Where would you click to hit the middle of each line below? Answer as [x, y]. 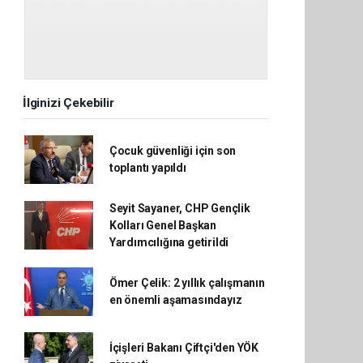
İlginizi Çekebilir [68, 102]
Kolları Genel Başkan [162, 225]
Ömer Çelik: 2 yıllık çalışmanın [187, 282]
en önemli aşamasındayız [175, 299]
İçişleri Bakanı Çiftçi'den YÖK [184, 347]
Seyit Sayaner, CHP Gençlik [179, 208]
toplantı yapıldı [147, 167]
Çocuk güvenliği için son [173, 150]
